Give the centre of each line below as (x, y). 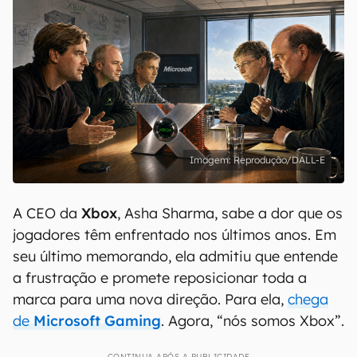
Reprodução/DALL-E (279, 160)
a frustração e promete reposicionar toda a (160, 278)
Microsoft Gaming (97, 321)
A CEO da (47, 213)
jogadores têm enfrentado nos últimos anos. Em (175, 235)
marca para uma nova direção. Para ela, (150, 299)
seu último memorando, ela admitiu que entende (175, 256)
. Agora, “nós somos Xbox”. (253, 321)
